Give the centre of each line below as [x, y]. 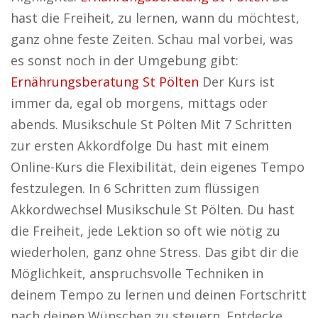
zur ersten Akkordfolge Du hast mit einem [140, 146]
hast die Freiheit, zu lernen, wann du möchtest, [155, 18]
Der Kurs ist [237, 82]
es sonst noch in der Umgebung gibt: [125, 60]
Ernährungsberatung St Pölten [105, 82]
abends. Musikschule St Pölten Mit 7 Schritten [151, 124]
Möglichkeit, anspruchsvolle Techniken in [137, 273]
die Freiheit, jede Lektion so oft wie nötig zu [146, 231]
